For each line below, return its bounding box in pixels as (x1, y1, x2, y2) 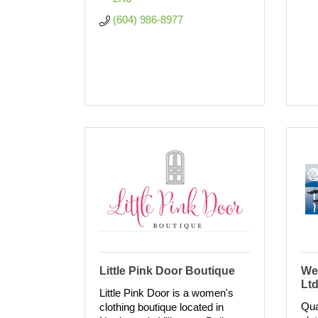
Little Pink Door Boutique (99, 265, 235, 277)
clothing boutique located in (99, 301, 224, 313)
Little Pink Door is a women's (99, 287, 234, 299)
